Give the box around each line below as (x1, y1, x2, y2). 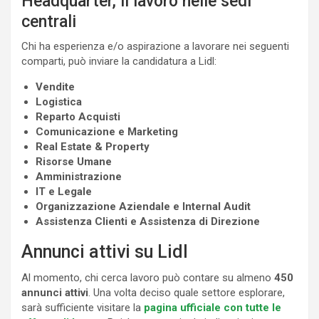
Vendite (36, 80, 75, 93)
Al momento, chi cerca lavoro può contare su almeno (21, 271, 274, 284)
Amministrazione (36, 169, 122, 183)
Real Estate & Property (36, 140, 150, 153)
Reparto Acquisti (36, 110, 120, 123)
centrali (21, 11, 76, 31)
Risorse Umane (36, 155, 112, 168)
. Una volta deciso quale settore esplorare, (88, 286, 285, 299)
